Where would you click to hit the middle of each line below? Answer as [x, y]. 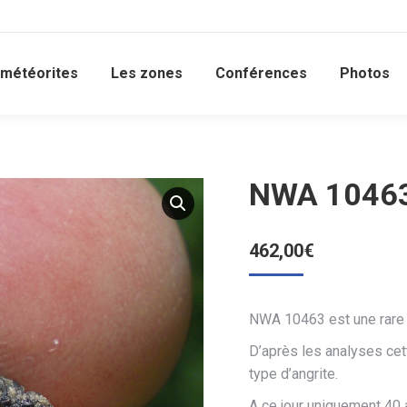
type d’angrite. [293, 374]
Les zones [146, 73]
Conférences [261, 73]
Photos [364, 73]
